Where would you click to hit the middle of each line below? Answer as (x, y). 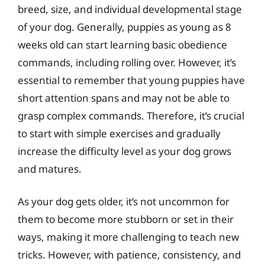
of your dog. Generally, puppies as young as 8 (125, 27)
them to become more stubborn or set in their (126, 219)
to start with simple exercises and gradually (119, 133)
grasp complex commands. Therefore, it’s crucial (131, 115)
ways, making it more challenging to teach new (128, 237)
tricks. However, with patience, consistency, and (129, 255)
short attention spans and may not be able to (124, 98)
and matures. (50, 169)
